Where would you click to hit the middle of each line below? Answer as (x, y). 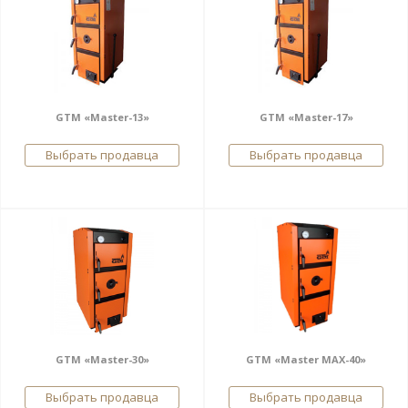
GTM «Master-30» (102, 359)
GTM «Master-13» (102, 117)
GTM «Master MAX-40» (306, 359)
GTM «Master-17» (306, 117)
